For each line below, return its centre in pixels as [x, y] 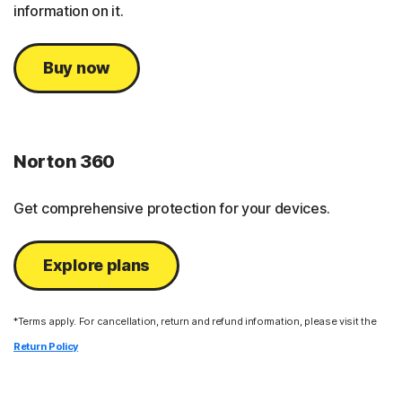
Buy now [77, 67]
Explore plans [97, 265]
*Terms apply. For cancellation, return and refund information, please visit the [195, 321]
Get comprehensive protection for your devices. [172, 208]
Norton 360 [64, 161]
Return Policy [46, 346]
